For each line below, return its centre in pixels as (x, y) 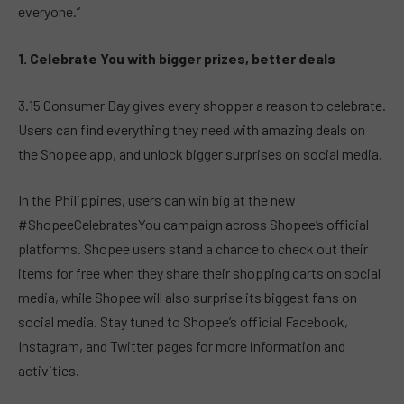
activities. (49, 371)
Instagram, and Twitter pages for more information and (182, 346)
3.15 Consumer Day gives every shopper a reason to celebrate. (202, 105)
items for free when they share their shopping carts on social (199, 273)
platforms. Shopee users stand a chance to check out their (193, 249)
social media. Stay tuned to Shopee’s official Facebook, (183, 322)
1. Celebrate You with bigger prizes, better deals (177, 59)
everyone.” (49, 12)
